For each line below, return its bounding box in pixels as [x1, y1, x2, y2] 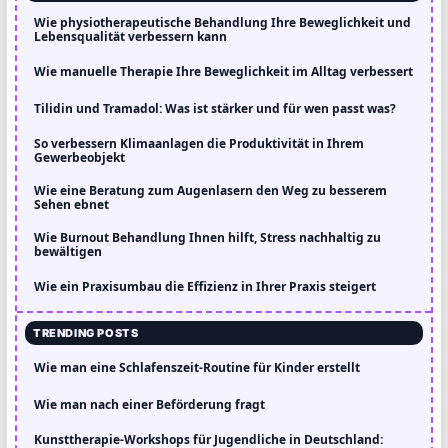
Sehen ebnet [34, 195, 109, 213]
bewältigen [34, 242, 102, 260]
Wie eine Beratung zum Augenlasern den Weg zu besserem [34, 181, 387, 199]
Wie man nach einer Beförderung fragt [34, 395, 265, 413]
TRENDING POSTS [33, 325, 139, 340]
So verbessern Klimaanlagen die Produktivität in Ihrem [34, 134, 364, 152]
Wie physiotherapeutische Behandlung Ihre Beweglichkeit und [34, 13, 411, 31]
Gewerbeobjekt [34, 148, 125, 166]
